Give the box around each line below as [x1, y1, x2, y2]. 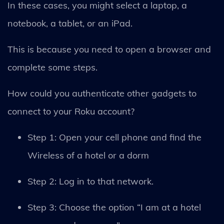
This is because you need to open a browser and [7, 43, 211, 55]
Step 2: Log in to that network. [27, 175, 153, 187]
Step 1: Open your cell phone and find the [27, 131, 201, 143]
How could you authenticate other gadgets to [7, 87, 196, 99]
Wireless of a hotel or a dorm [27, 149, 151, 161]
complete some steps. [7, 61, 100, 73]
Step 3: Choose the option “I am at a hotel [27, 201, 201, 213]
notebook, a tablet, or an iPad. [7, 17, 135, 29]
